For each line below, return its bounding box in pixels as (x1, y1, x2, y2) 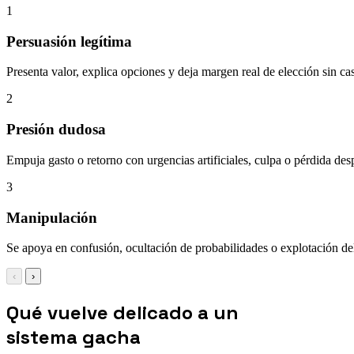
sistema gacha (6, 325, 141, 350)
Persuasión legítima (6, 32, 132, 50)
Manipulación (6, 209, 97, 226)
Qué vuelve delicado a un (6, 300, 239, 326)
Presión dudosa (6, 121, 106, 138)
